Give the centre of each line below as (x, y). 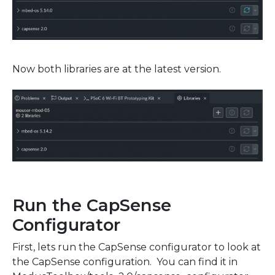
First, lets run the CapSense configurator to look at (137, 247)
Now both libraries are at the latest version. (117, 69)
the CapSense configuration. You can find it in (125, 262)
